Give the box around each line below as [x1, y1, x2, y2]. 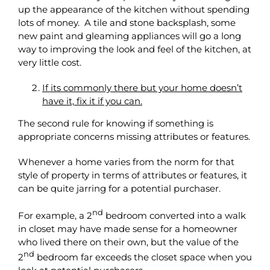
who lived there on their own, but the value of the [18, 236, 239, 248]
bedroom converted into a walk [103, 209, 246, 221]
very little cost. [18, 56, 81, 68]
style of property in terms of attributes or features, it [18, 169, 247, 181]
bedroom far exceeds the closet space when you [34, 251, 252, 263]
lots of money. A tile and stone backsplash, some [18, 16, 236, 28]
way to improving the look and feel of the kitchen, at [18, 43, 251, 55]
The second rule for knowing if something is [18, 117, 213, 129]
